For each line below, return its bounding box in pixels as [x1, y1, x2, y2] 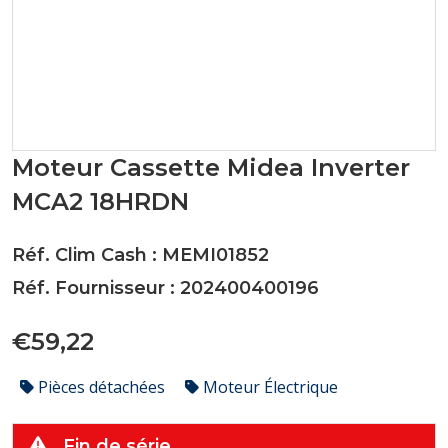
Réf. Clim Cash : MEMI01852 [12, 244, 269, 266]
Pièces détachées [34, 376, 169, 398]
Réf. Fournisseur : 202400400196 [12, 277, 319, 299]
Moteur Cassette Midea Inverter [12, 153, 410, 182]
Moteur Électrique [199, 376, 338, 398]
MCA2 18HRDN [12, 187, 189, 216]
